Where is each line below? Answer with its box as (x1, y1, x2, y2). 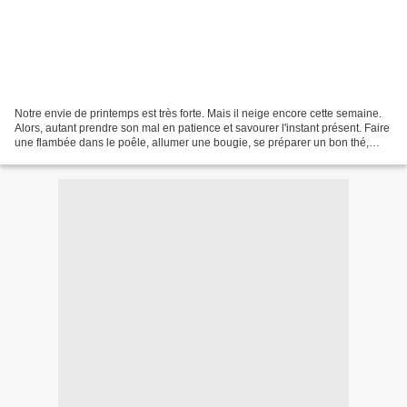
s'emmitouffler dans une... (15, 150, 140, 164)
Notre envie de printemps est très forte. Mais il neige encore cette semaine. (15, 106, 382, 120)
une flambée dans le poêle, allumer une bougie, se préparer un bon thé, (15, 135, 369, 149)
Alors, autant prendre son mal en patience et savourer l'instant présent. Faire (15, 121, 390, 134)
